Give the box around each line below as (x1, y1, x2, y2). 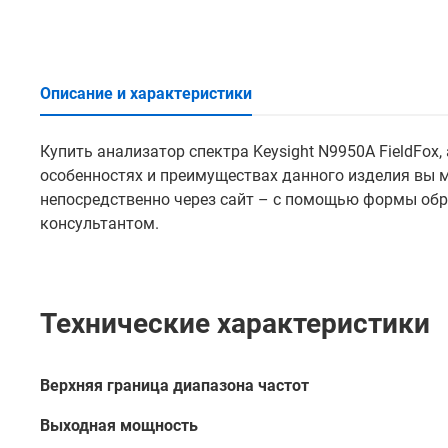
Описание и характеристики (40, 84, 252, 103)
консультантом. (40, 214, 159, 233)
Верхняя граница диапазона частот (40, 376, 309, 395)
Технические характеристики (40, 307, 430, 340)
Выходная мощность (40, 416, 198, 435)
